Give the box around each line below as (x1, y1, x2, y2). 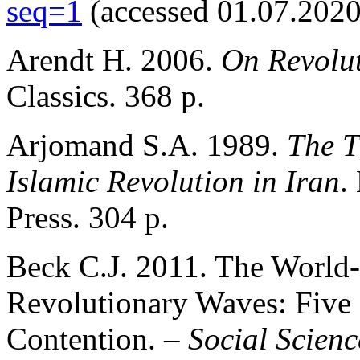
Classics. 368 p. (6, 78, 205, 113)
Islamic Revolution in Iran (6, 163, 340, 198)
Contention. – (6, 321, 188, 356)
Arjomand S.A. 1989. (6, 127, 287, 162)
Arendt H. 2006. (6, 42, 221, 77)
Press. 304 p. (6, 199, 169, 235)
